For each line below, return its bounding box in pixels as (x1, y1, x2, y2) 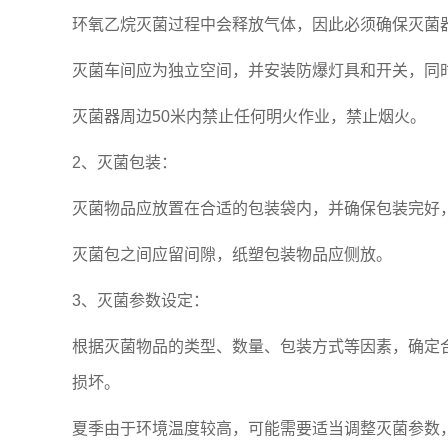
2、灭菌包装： (72, 154, 177, 171)
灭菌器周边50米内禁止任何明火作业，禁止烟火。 (72, 108, 426, 125)
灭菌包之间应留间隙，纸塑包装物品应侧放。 (72, 246, 392, 263)
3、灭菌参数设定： (72, 292, 209, 309)
